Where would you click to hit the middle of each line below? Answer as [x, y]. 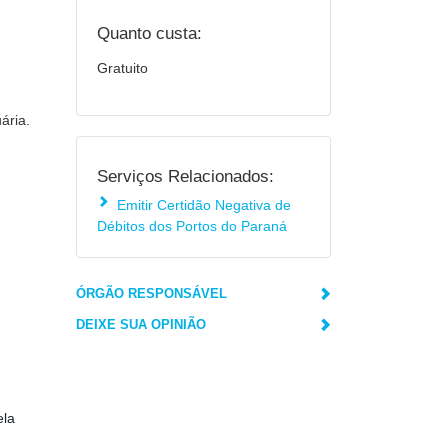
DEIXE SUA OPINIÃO [141, 324]
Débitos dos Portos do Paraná [192, 226]
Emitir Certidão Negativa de [204, 205]
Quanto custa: [149, 33]
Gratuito [122, 68]
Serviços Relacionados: [185, 176]
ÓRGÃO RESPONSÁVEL [151, 293]
